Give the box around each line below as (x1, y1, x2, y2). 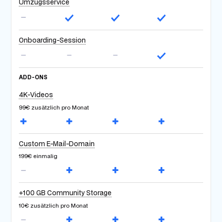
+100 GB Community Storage (19, 188, 112, 198)
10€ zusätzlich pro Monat (19, 201, 88, 209)
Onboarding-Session (19, 35, 86, 45)
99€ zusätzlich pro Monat (19, 103, 89, 111)
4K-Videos (19, 90, 54, 100)
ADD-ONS (19, 73, 48, 81)
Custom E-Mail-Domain (19, 139, 95, 148)
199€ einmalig (19, 152, 58, 160)
